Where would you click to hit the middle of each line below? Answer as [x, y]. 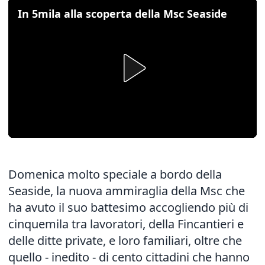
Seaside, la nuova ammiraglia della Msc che [127, 191]
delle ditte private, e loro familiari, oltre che [125, 240]
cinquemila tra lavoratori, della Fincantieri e [126, 224]
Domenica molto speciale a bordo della [115, 174]
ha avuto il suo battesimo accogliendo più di [128, 207]
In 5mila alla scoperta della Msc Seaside [122, 14]
